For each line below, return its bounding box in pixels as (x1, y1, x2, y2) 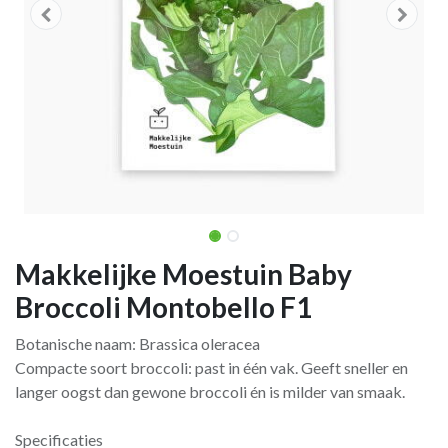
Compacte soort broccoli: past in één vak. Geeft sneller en (15, 358, 408, 377)
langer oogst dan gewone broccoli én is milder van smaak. (15, 382, 405, 401)
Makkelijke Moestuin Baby (15, 257, 352, 291)
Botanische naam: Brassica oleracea (15, 334, 260, 353)
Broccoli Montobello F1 (15, 290, 312, 324)
